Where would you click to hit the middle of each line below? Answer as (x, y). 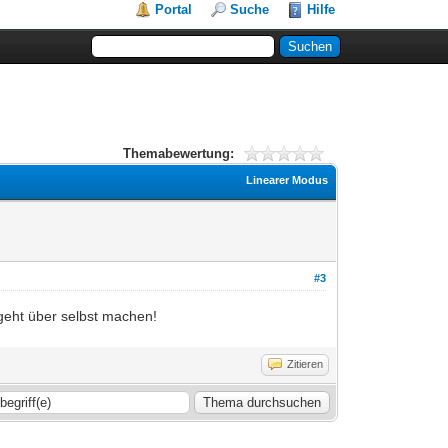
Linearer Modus (287, 179)
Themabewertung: (178, 153)
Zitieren (305, 363)
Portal (174, 9)
